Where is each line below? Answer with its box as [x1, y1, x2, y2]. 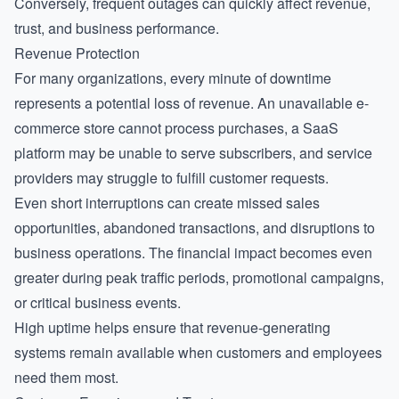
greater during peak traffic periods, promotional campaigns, [14, 267, 384, 288]
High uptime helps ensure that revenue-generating [14, 317, 330, 338]
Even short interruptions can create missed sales [14, 192, 320, 213]
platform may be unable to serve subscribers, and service [14, 142, 372, 163]
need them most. [14, 367, 118, 387]
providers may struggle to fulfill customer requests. [14, 167, 329, 188]
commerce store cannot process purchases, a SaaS [14, 118, 338, 138]
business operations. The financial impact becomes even [14, 242, 372, 263]
